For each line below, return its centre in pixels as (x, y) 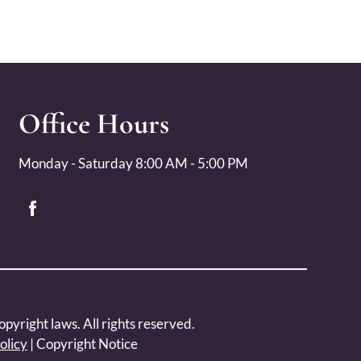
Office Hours (93, 124)
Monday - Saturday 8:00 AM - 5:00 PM (133, 163)
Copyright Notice (87, 344)
